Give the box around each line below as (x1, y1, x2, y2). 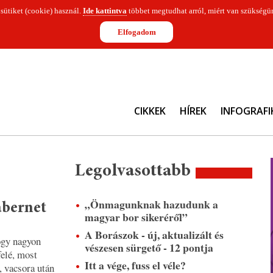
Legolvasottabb (74, 162, 191, 180)
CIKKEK (133, 104, 166, 118)
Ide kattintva (82, 6, 127, 15)
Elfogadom (117, 27, 156, 37)
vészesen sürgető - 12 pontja (84, 239, 213, 255)
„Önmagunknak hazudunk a (84, 196, 218, 212)
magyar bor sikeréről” (84, 209, 188, 225)
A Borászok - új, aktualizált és (84, 227, 224, 243)
